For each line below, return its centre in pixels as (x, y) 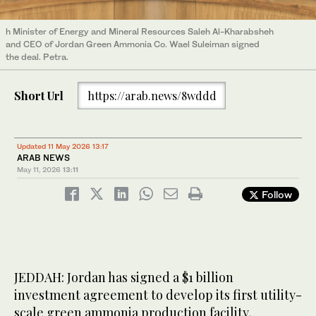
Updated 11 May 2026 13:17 (63, 146)
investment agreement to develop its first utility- (158, 295)
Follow (275, 195)
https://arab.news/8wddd (152, 95)
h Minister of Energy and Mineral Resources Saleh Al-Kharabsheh (140, 32)
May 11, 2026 (39, 170)
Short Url (39, 95)
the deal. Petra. (37, 57)
